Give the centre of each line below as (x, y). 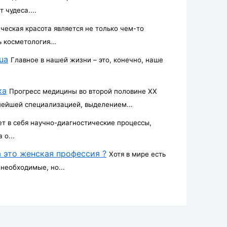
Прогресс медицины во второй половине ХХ (83, 91)
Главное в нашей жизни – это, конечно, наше (87, 60)
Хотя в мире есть (137, 154)
